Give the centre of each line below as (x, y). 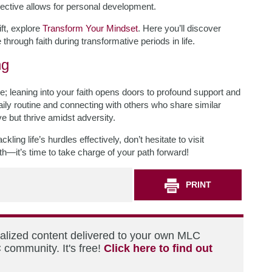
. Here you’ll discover (179, 28)
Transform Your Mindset (90, 28)
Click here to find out (158, 248)
